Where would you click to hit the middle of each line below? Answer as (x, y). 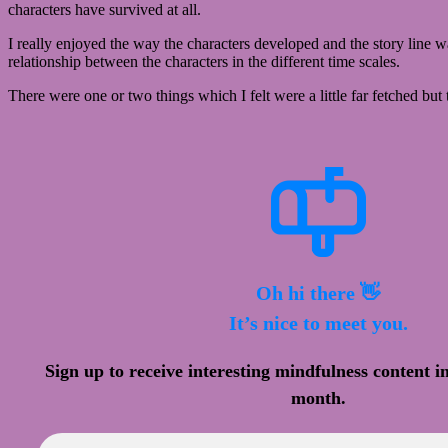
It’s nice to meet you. (318, 323)
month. (318, 398)
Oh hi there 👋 (318, 293)
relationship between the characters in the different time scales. (204, 62)
